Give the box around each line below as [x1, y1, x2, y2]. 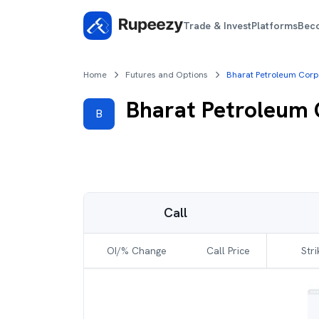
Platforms [251, 19, 298, 32]
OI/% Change [107, 244, 167, 257]
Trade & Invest [183, 19, 252, 32]
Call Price [206, 244, 250, 257]
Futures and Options [125, 69, 208, 80]
